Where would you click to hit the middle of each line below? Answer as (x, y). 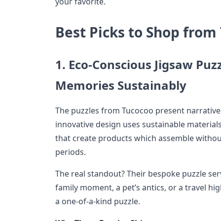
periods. (71, 152)
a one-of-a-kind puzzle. (98, 201)
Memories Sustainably (121, 85)
